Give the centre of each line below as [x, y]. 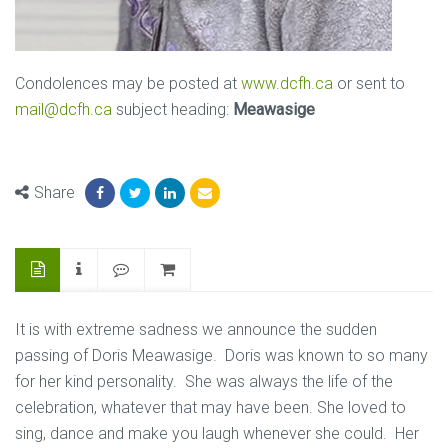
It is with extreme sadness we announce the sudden [196, 329]
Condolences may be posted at [128, 83]
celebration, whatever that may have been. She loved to [210, 407]
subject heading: [172, 109]
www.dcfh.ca [287, 83]
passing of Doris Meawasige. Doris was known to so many [221, 355]
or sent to [369, 83]
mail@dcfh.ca [63, 109]
